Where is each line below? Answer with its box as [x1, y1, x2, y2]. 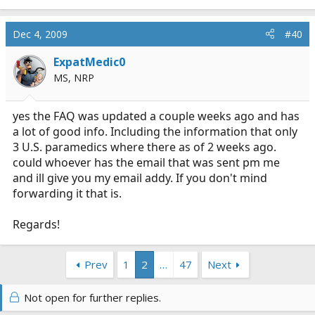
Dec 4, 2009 [13, 27, 67, 41]
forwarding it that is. [13, 185, 122, 201]
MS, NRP [53, 70, 94, 84]
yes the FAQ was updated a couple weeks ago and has [13, 108, 300, 124]
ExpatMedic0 [53, 53, 125, 70]
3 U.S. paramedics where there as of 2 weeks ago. [13, 139, 276, 155]
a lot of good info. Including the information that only [13, 123, 297, 139]
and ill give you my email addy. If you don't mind [13, 169, 267, 186]
